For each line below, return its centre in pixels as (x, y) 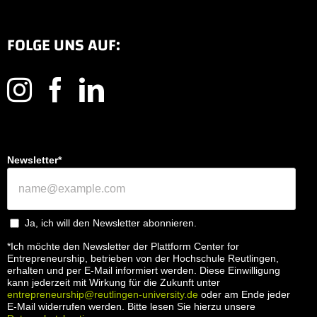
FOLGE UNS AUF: (64, 46)
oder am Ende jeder (244, 295)
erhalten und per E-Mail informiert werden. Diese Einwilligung (144, 271)
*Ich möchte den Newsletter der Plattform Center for (123, 247)
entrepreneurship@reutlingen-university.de (103, 295)
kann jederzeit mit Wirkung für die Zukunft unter (114, 283)
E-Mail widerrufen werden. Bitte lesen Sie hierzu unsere (131, 307)
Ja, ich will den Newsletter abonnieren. (111, 223)
